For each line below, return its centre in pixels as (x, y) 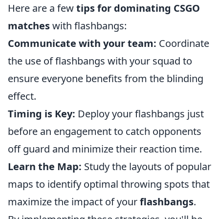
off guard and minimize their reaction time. (105, 149)
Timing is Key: (42, 113)
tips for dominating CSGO (138, 8)
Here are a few (42, 8)
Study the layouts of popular (146, 166)
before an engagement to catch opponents (105, 131)
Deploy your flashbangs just (140, 113)
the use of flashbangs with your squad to (100, 61)
